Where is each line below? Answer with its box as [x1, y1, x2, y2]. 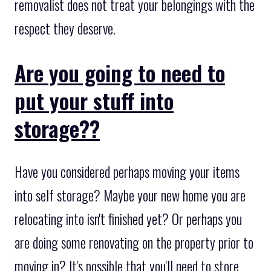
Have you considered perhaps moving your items [15, 162, 240, 183]
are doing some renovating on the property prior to [15, 232, 253, 253]
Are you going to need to [15, 56, 225, 89]
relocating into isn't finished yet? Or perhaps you [15, 209, 242, 230]
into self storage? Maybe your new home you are [15, 185, 246, 206]
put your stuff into [15, 84, 174, 117]
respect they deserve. [15, 18, 116, 39]
